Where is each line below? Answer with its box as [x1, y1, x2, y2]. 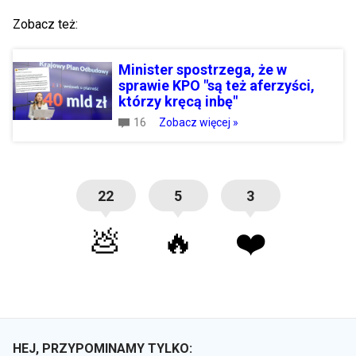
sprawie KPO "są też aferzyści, [118, 77, 315, 94]
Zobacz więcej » [158, 116, 238, 129]
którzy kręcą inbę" [118, 93, 238, 110]
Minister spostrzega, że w [118, 61, 287, 78]
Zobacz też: [13, 17, 78, 32]
